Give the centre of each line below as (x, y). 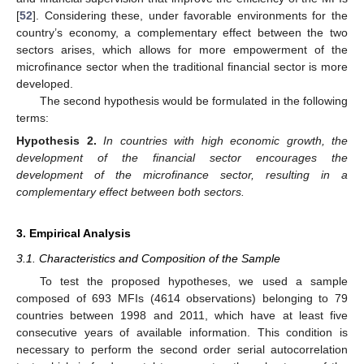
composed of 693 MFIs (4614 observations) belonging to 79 (182, 299)
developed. (45, 84)
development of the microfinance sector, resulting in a (182, 175)
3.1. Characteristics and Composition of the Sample (148, 259)
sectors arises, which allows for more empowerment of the (182, 50)
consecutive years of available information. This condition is (182, 333)
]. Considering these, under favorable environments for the (190, 16)
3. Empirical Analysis (74, 234)
